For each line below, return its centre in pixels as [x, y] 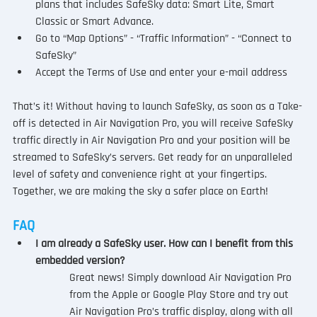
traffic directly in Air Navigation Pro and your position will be [152, 141]
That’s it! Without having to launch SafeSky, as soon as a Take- [157, 107]
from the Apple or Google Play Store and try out [180, 295]
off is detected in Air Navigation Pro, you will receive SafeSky [154, 124]
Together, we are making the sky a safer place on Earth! [140, 192]
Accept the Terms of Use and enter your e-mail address [161, 73]
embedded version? [80, 261]
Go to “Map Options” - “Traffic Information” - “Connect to [165, 39]
